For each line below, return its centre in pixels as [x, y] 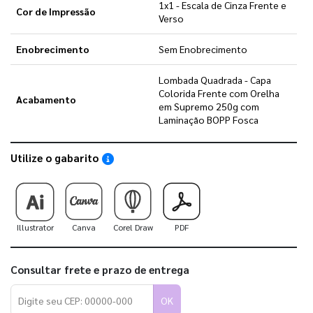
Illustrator [35, 227]
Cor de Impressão [56, 11]
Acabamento [46, 99]
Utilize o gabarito [56, 157]
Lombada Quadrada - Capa [215, 79]
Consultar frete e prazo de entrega [100, 270]
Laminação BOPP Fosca [209, 119]
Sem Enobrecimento [203, 49]
